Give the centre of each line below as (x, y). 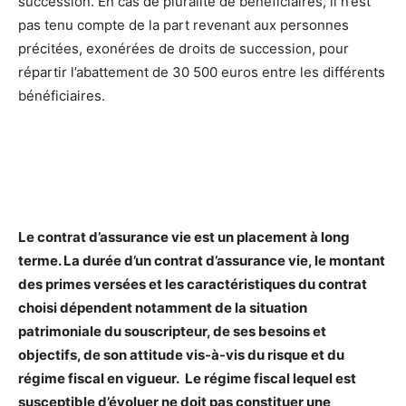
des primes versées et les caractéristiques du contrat (193, 285)
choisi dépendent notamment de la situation (163, 308)
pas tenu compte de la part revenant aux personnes (184, 25)
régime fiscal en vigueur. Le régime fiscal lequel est (187, 379)
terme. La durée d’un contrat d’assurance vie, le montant (202, 261)
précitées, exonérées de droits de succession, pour (184, 49)
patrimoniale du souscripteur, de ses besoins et (172, 332)
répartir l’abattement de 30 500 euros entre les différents (202, 72)
